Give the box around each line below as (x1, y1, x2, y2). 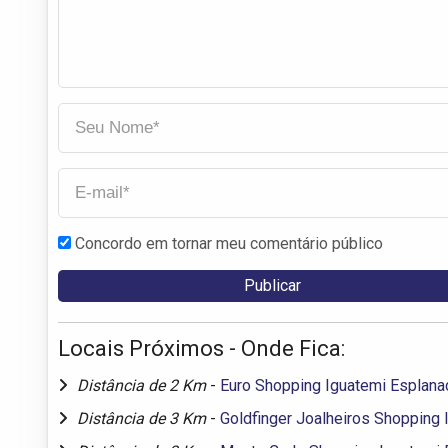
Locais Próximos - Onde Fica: (58, 335, 345, 361)
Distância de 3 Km (77, 408, 210, 428)
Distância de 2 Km (77, 375, 210, 395)
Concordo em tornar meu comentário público (75, 233, 383, 253)
